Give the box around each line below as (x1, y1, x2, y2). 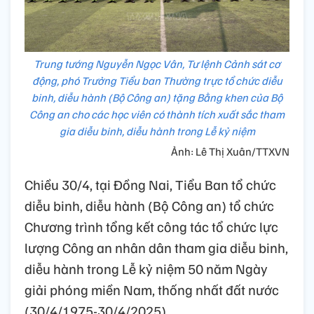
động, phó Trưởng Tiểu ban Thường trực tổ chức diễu (32, 74, 282, 88)
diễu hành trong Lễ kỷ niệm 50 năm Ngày (25, 259, 268, 278)
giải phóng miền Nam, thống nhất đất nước (25, 280, 279, 299)
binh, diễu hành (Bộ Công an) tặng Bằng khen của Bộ (32, 90, 282, 105)
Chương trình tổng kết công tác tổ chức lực (25, 217, 278, 236)
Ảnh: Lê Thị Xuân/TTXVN (171, 144, 289, 159)
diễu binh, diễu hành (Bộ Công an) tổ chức (25, 196, 274, 215)
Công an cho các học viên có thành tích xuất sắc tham (29, 107, 285, 122)
